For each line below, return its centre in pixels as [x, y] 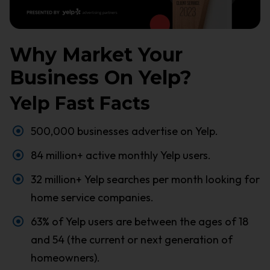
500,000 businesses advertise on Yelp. [124, 131]
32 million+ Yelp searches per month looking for [145, 179]
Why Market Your [96, 54]
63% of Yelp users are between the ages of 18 [139, 221]
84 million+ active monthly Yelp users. [121, 155]
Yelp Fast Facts [80, 103]
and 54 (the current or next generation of [131, 239]
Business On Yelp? [100, 77]
